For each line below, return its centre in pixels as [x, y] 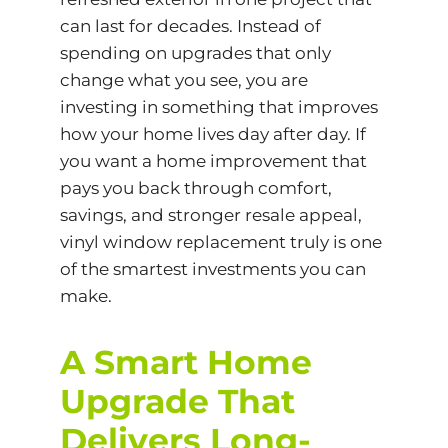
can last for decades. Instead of [190, 26]
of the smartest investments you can [212, 269]
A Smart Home [185, 362]
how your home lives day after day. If [212, 134]
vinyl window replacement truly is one [220, 242]
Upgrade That [177, 401]
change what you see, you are [183, 80]
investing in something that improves [218, 107]
